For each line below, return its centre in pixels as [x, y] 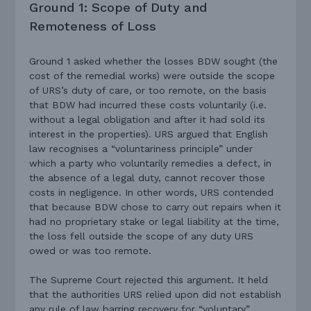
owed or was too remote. [91, 251]
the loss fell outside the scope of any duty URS [142, 236]
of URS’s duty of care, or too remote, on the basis [148, 91]
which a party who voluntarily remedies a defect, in [151, 163]
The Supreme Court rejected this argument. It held [149, 280]
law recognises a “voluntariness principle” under [141, 149]
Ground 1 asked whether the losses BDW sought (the [154, 61]
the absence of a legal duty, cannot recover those [148, 178]
